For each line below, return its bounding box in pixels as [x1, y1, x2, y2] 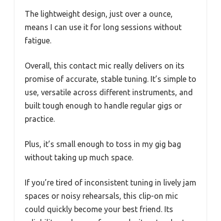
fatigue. [25, 36, 51, 45]
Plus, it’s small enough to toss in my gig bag [25, 140, 181, 149]
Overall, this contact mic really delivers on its [25, 61, 184, 71]
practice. [25, 114, 55, 124]
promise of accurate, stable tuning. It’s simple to [25, 74, 196, 84]
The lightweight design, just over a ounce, [25, 9, 173, 19]
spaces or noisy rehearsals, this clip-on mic [25, 191, 178, 201]
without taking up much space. [25, 153, 133, 162]
